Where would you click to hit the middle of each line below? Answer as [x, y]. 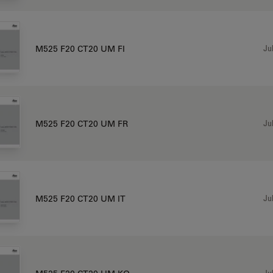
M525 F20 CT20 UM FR [81, 123]
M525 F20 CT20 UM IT [80, 198]
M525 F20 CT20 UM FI [80, 48]
